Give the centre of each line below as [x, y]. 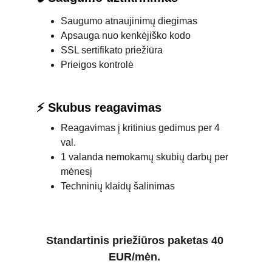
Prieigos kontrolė [97, 65]
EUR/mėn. [136, 257]
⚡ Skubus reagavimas [99, 107]
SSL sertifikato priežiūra [112, 50]
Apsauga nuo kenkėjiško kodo [126, 36]
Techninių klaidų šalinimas [118, 186]
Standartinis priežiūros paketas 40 [136, 240]
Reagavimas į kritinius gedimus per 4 [141, 128]
